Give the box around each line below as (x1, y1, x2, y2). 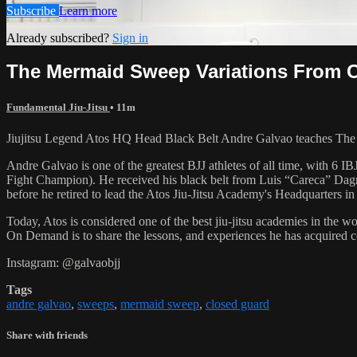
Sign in (112, 30, 148, 45)
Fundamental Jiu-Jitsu (6, 100, 110, 113)
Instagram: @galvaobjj (6, 255, 120, 269)
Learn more (59, 3, 117, 18)
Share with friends (6, 328, 88, 341)
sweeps (77, 296, 114, 311)
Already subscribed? (6, 30, 112, 45)
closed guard (206, 296, 269, 311)
